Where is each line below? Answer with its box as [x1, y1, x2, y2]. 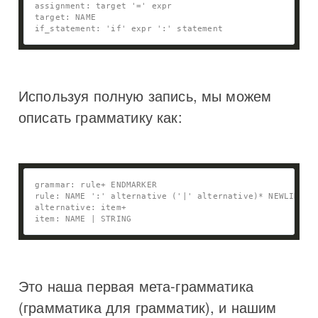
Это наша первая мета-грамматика [18, 275, 253, 296]
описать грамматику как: [18, 106, 182, 127]
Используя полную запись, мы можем [18, 84, 272, 106]
